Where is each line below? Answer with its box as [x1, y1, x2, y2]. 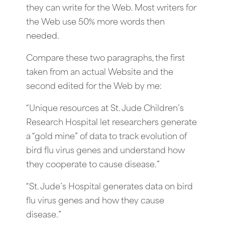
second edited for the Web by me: [26, 82, 162, 91]
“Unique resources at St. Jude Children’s [26, 104, 184, 113]
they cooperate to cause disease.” [26, 161, 160, 169]
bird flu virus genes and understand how [26, 147, 185, 155]
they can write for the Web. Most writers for [26, 4, 196, 13]
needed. [26, 32, 59, 41]
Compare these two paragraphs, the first [26, 54, 185, 63]
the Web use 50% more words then [26, 18, 165, 27]
